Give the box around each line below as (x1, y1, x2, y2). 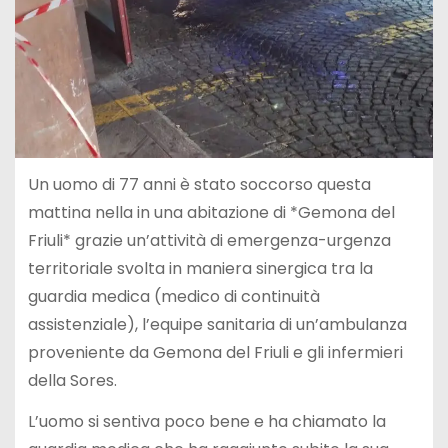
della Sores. (27, 369, 117, 393)
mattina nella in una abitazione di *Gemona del (27, 201, 395, 225)
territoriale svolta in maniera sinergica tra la (27, 257, 373, 281)
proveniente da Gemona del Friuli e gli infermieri (27, 341, 403, 365)
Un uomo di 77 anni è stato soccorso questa (27, 173, 371, 197)
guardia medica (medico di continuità (27, 285, 320, 309)
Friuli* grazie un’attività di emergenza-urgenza (27, 229, 391, 253)
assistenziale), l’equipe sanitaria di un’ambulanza (27, 313, 407, 337)
